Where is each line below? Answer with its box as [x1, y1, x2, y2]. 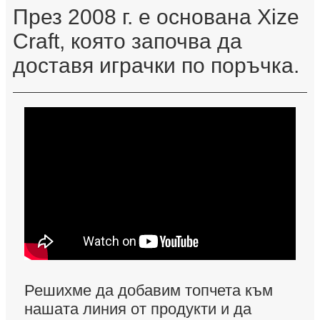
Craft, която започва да [13, 29, 242, 54]
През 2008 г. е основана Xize [13, 5, 299, 29]
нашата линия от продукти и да [24, 300, 251, 319]
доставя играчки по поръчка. [13, 54, 299, 78]
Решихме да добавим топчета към [24, 281, 273, 300]
